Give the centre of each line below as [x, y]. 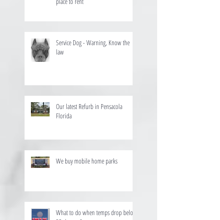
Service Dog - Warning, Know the [93, 42]
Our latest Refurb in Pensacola [89, 106]
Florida [64, 115]
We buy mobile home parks [87, 161]
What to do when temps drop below [96, 212]
